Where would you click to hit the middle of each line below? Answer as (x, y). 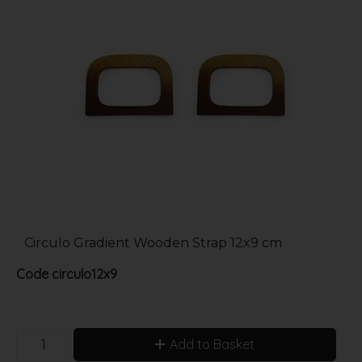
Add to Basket (213, 344)
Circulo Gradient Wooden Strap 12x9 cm (153, 242)
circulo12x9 (84, 274)
